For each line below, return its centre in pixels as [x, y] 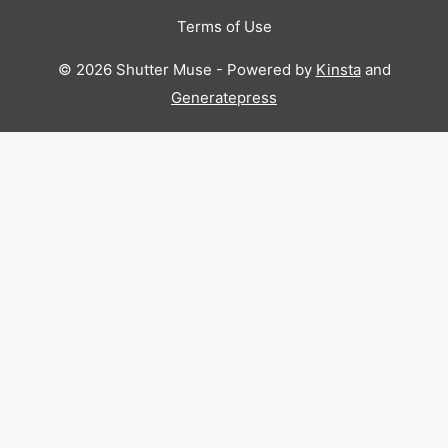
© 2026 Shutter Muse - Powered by [186, 69]
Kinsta [338, 69]
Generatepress [224, 97]
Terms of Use [224, 26]
